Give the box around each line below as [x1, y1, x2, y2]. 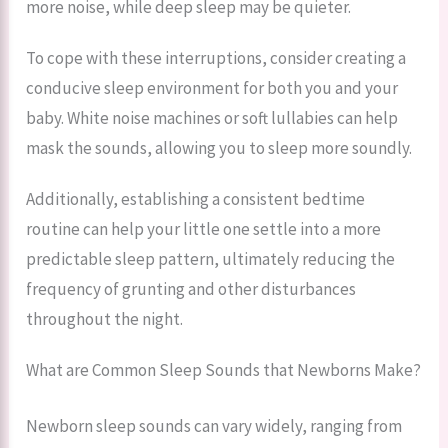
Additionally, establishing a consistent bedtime [26, 188, 366, 211]
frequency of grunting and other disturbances [26, 278, 357, 301]
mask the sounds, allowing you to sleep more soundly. [26, 137, 413, 160]
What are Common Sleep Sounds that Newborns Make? [26, 359, 422, 382]
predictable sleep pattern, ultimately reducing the [26, 248, 396, 271]
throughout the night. [26, 308, 184, 331]
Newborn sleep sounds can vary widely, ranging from [26, 414, 403, 437]
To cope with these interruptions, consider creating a [26, 47, 407, 70]
